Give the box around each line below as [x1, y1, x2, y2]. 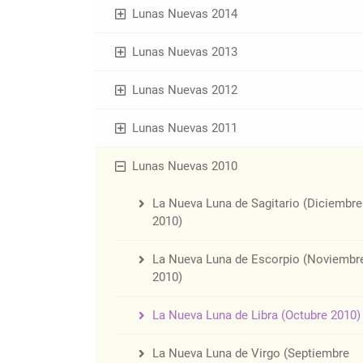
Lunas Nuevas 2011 [131, 121, 237, 136]
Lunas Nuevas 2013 [131, 45, 237, 60]
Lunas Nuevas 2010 [131, 159, 237, 174]
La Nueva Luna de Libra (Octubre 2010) [152, 308, 361, 323]
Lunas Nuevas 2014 [131, 6, 237, 22]
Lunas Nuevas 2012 [131, 83, 237, 98]
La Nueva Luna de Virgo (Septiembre [152, 346, 349, 361]
